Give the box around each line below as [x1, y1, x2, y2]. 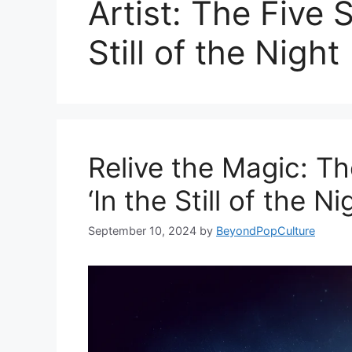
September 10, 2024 [88, 224, 196, 238]
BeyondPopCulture [216, 224, 315, 238]
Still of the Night [88, 32, 339, 72]
